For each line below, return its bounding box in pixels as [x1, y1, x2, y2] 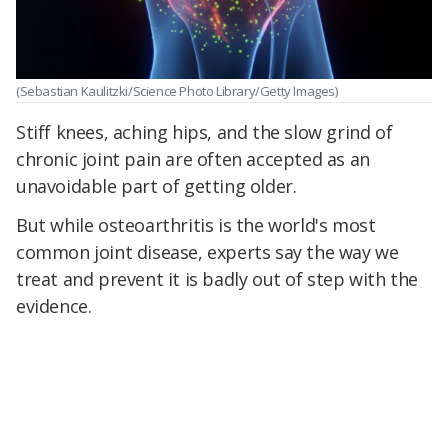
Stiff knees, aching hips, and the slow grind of [16, 119, 393, 144]
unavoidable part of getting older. [16, 173, 297, 198]
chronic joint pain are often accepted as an [16, 146, 370, 171]
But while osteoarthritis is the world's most [16, 213, 376, 238]
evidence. [16, 294, 92, 319]
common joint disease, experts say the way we [16, 240, 399, 265]
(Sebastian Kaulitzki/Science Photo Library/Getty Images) [16, 81, 338, 100]
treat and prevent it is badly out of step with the [16, 267, 419, 292]
